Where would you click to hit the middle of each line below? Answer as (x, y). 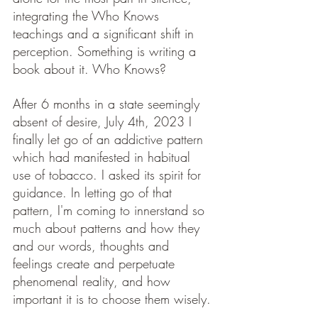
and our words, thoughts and (93, 246)
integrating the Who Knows (88, 16)
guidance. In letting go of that (94, 193)
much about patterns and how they (108, 228)
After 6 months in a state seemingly (108, 104)
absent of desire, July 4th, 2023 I (104, 122)
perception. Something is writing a (106, 51)
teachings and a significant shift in (105, 34)
